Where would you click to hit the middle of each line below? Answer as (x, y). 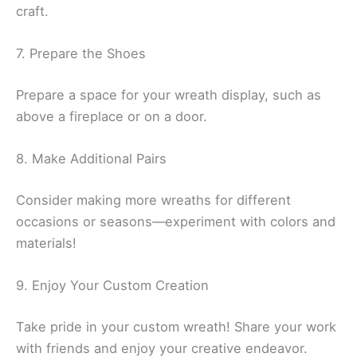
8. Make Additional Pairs (91, 159)
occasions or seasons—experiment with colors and (176, 221)
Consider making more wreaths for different (153, 200)
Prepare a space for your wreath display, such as (169, 95)
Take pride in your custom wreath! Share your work (176, 326)
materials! (46, 243)
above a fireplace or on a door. (112, 117)
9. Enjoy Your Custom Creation (112, 286)
